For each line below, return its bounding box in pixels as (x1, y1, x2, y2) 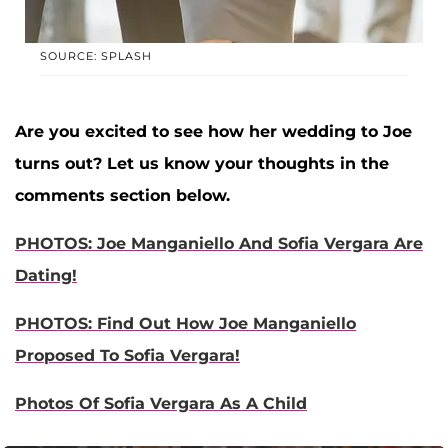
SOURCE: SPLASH (40, 48, 152, 63)
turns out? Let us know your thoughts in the (15, 153, 389, 173)
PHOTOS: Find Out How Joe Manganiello (15, 313, 356, 333)
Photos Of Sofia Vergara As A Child (15, 393, 307, 413)
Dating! (15, 265, 77, 285)
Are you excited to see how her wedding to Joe (15, 121, 412, 141)
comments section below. (15, 185, 230, 205)
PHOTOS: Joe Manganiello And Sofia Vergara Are (15, 233, 423, 253)
